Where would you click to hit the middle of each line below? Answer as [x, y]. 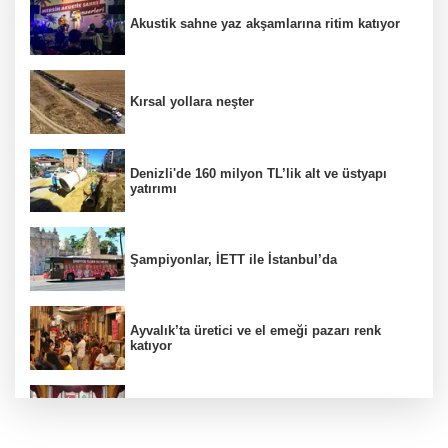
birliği [148, 424]
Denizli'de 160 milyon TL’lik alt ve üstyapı [258, 173]
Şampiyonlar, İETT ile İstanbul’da [233, 259]
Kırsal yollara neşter [192, 102]
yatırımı [153, 188]
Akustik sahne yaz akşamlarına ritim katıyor [265, 23]
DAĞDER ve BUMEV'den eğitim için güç [253, 409]
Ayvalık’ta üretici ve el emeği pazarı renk [255, 330]
